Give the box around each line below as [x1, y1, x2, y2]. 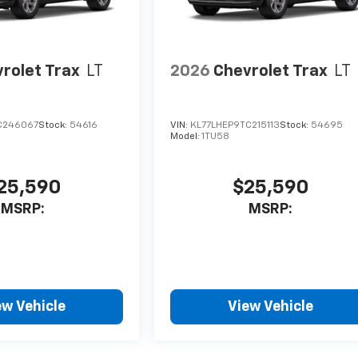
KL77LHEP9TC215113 [190, 121, 280, 131]
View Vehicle [228, 300, 314, 315]
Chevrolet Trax [213, 62, 328, 79]
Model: [170, 132, 202, 142]
